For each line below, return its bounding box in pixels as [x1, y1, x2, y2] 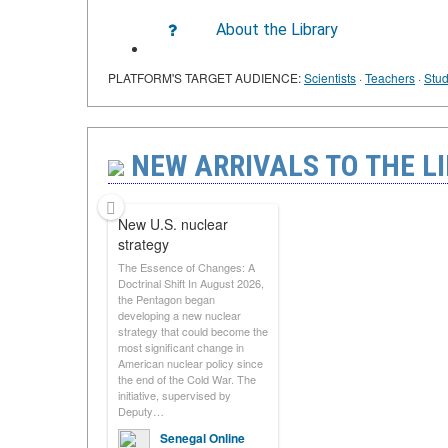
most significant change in [118, 339, 244, 355]
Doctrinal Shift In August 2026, [118, 275, 264, 291]
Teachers [365, 69, 415, 86]
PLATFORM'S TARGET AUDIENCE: [108, 69, 304, 86]
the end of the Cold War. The [118, 371, 256, 387]
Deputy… [118, 403, 164, 419]
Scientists [304, 69, 356, 86]
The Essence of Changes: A [118, 259, 255, 275]
